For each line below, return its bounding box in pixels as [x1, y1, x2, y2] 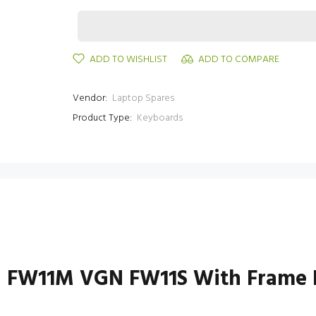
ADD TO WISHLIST [90, 51, 167, 68]
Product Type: [73, 110, 132, 126]
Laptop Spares [112, 90, 174, 107]
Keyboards [137, 110, 183, 126]
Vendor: [73, 90, 107, 107]
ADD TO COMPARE [198, 51, 279, 68]
